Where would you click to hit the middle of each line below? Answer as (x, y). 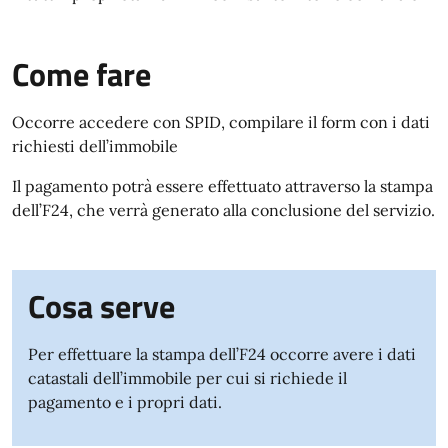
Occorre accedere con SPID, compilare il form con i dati (221, 121)
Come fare (81, 73)
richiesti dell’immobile (95, 145)
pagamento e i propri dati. (125, 401)
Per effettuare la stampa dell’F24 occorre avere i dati (222, 353)
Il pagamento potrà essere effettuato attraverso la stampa (222, 185)
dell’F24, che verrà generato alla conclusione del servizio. (223, 209)
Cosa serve (101, 305)
